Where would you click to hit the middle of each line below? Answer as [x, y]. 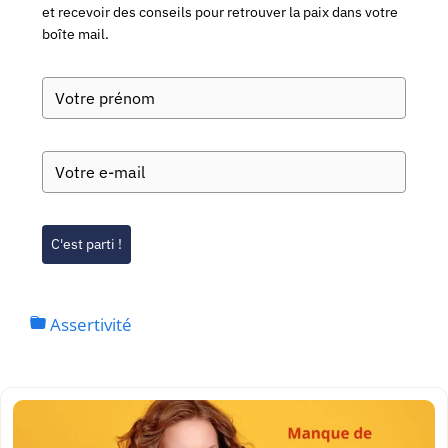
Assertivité [89, 324]
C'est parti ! [86, 244]
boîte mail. [75, 34]
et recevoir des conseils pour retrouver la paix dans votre [220, 12]
